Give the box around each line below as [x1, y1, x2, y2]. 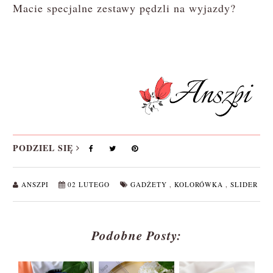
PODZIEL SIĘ [12, 141, 76, 155]
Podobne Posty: [91, 226, 182, 245]
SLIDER [230, 180, 258, 190]
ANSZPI [21, 180, 51, 190]
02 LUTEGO [67, 180, 112, 190]
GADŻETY [130, 180, 169, 190]
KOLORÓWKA [174, 180, 225, 190]
